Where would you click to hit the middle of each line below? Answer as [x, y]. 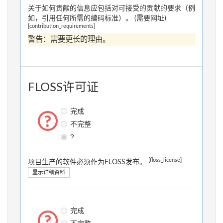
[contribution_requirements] [61, 26]
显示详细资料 [49, 173]
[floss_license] [165, 160]
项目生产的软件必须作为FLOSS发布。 [88, 163]
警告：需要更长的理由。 [69, 40]
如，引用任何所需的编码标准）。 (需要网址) [97, 19]
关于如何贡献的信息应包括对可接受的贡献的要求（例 [111, 9]
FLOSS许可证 [63, 88]
